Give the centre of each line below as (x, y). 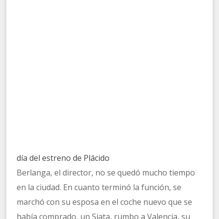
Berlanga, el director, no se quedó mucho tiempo (106, 173)
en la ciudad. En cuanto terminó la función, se (99, 187)
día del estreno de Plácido (63, 158)
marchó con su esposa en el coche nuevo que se (105, 202)
